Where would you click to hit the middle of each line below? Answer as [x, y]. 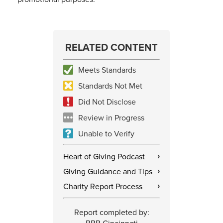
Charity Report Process [103, 186]
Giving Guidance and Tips [108, 171]
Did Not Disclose [107, 102]
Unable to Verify [106, 134]
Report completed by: [111, 212]
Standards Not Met [110, 86]
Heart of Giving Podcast [104, 157]
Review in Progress [111, 118]
